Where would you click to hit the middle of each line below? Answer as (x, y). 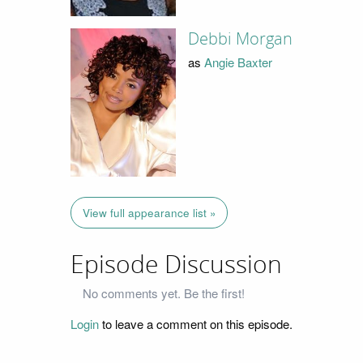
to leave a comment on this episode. (196, 323)
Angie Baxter (238, 62)
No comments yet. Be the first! (164, 293)
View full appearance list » (149, 212)
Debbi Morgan (240, 39)
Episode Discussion (176, 265)
